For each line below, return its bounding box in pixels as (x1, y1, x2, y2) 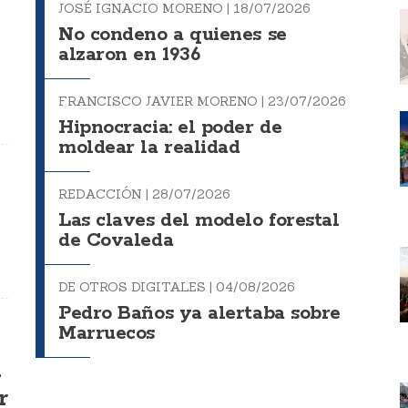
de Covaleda (58, 229, 174, 254)
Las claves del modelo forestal (58, 209, 340, 234)
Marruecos (58, 321, 155, 347)
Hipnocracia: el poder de (58, 116, 282, 141)
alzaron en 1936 (58, 43, 200, 68)
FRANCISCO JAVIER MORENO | (58, 93, 268, 110)
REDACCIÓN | (58, 186, 152, 203)
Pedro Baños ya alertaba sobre (58, 301, 342, 327)
